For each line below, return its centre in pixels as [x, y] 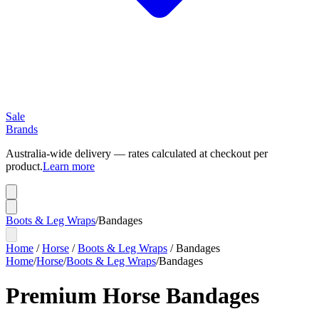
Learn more [69, 166]
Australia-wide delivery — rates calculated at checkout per [137, 153]
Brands [22, 129]
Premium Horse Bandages [132, 296]
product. [24, 166]
